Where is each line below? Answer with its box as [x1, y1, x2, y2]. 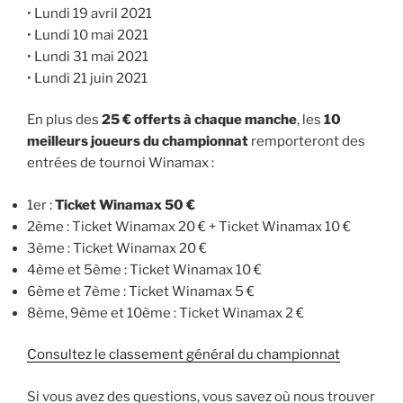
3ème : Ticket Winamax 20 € [27, 239, 207, 256]
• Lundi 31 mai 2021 [27, 48, 148, 65]
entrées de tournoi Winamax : [27, 155, 214, 172]
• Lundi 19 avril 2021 [27, 4, 152, 22]
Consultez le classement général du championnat [27, 346, 340, 363]
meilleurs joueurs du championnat [27, 133, 248, 150]
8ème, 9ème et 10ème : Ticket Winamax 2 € [27, 304, 304, 321]
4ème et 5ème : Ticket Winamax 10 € [27, 261, 262, 278]
